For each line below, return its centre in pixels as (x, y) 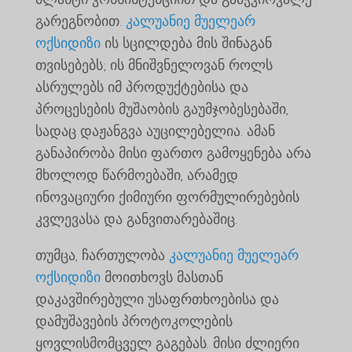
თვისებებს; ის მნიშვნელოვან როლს (154, 65)
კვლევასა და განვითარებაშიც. (136, 219)
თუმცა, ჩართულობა (102, 255)
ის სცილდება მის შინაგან (186, 43)
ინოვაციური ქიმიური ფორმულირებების (167, 197)
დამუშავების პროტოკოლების (134, 321)
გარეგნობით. (80, 21)
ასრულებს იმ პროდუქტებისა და (141, 87)
